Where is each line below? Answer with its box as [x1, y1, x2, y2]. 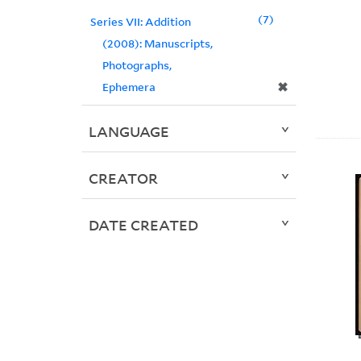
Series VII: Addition [89, 14, 191, 30]
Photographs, [102, 57, 172, 73]
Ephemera [102, 79, 156, 95]
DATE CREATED [88, 215, 198, 235]
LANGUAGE [88, 122, 169, 142]
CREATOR [88, 168, 158, 189]
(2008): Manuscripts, [102, 35, 213, 52]
